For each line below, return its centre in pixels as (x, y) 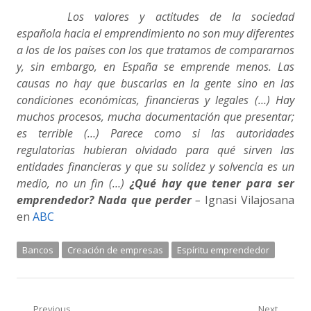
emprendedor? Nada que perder (104, 200)
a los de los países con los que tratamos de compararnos (155, 50)
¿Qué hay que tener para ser (212, 183)
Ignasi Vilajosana (250, 200)
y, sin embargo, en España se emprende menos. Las (155, 67)
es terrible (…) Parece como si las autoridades (155, 133)
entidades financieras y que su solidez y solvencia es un (155, 167)
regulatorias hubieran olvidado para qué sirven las (155, 150)
